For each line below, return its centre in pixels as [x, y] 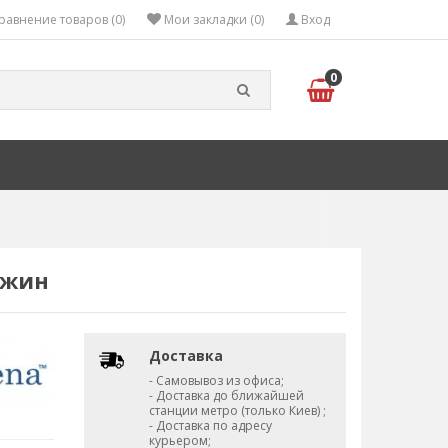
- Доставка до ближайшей [226, 395]
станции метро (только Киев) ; [237, 410]
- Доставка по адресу [210, 425]
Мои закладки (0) [214, 19]
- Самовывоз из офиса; [216, 380]
